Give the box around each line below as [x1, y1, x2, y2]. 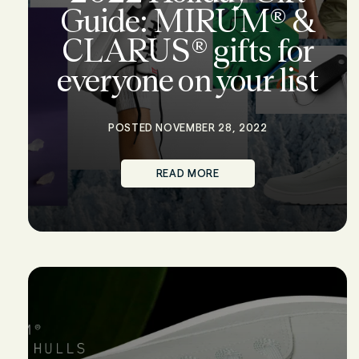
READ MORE [155, 167, 220, 179]
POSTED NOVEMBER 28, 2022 [107, 122, 268, 133]
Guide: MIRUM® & [59, 2, 316, 39]
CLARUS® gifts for [62, 32, 314, 69]
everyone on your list [57, 62, 319, 99]
